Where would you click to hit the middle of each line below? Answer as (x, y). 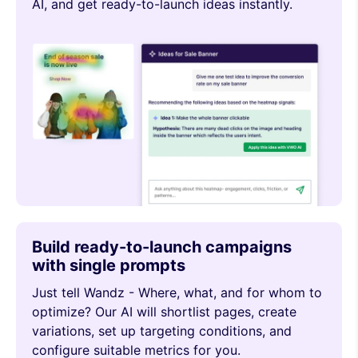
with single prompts (109, 265)
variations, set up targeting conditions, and (162, 330)
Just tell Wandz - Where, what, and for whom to (177, 292)
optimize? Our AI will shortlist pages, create (164, 311)
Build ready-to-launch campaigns (162, 247)
